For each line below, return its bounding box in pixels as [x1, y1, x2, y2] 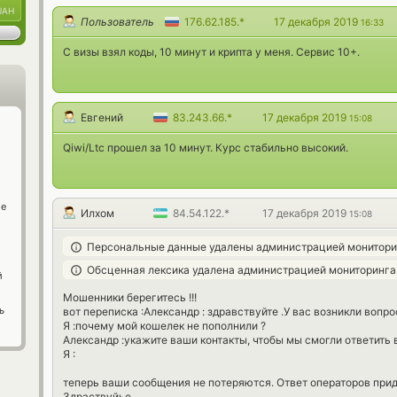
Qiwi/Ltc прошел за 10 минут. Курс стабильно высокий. [63, 141, 348, 154]
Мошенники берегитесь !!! [63, 291, 197, 305]
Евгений [81, 111, 123, 124]
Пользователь [81, 15, 154, 28]
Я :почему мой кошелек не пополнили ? [63, 319, 266, 333]
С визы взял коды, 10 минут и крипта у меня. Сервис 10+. [63, 45, 360, 58]
